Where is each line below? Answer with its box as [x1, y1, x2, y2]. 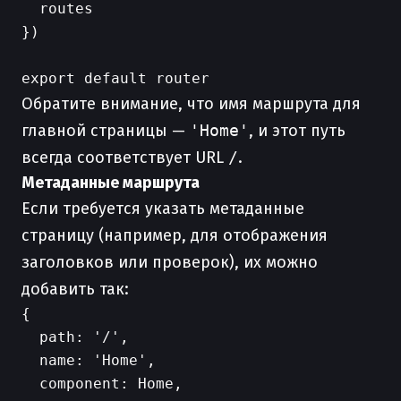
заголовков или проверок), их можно [21, 252, 318, 272]
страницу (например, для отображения [21, 226, 328, 245]
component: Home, [21, 375, 183, 392]
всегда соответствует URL [21, 148, 228, 167]
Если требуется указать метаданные [21, 199, 304, 218]
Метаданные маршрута [21, 173, 200, 192]
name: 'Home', [21, 352, 156, 369]
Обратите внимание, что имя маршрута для [21, 94, 361, 114]
